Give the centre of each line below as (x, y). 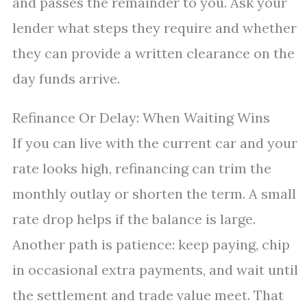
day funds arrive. (66, 78)
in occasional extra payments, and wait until (155, 270)
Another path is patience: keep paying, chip (151, 244)
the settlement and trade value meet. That (148, 295)
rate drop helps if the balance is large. (134, 219)
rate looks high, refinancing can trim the (142, 168)
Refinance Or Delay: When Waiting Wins (141, 118)
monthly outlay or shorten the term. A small (154, 194)
